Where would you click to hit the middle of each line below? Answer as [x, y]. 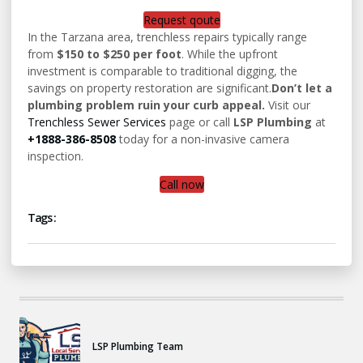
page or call [200, 122]
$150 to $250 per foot [119, 53]
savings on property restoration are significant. [149, 88]
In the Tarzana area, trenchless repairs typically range [167, 36]
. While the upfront [230, 53]
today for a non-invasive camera [203, 139]
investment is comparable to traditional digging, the [162, 70]
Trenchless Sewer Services [97, 122]
